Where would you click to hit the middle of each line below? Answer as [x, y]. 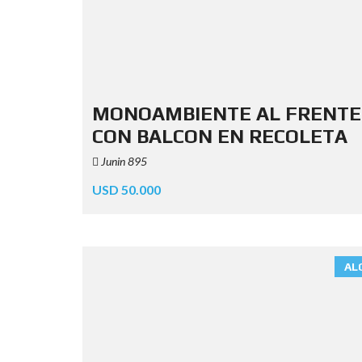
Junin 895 [123, 161]
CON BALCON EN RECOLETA [220, 136]
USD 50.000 [126, 189]
